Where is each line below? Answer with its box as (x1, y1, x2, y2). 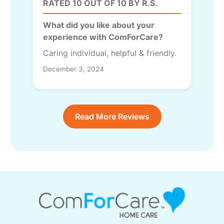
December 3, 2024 (43, 65, 104, 73)
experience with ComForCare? (43, 32, 163, 42)
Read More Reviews (74, 111, 149, 122)
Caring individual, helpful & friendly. (43, 48, 176, 58)
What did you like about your (43, 20, 154, 30)
